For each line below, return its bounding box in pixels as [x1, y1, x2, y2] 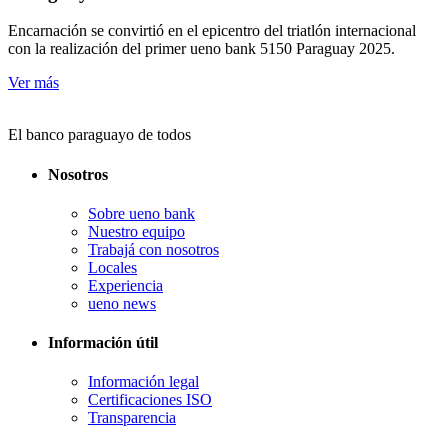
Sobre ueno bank [88, 204, 195, 222]
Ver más [8, 74, 59, 92]
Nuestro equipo [88, 222, 185, 240]
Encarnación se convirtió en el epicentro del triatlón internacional [8, 22, 416, 40]
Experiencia [88, 276, 163, 294]
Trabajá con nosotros [88, 240, 219, 258]
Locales [88, 258, 137, 276]
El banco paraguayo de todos [8, 126, 191, 144]
